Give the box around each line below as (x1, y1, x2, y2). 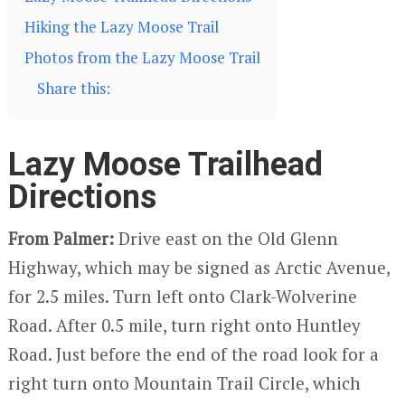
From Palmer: (7, 227, 114, 250)
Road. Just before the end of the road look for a (7, 343, 379, 366)
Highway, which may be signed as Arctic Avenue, (7, 256, 390, 279)
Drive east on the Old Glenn (113, 227, 338, 250)
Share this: (36, 78, 110, 99)
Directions (7, 178, 156, 217)
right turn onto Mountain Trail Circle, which (7, 372, 361, 395)
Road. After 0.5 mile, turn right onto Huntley (7, 314, 361, 337)
